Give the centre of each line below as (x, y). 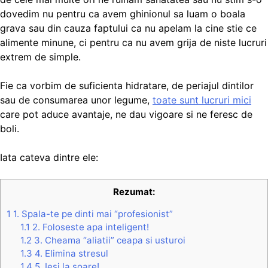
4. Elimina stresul (70, 253)
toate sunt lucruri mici (202, 100)
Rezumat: (134, 191)
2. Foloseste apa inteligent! (89, 227)
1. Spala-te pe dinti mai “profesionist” (92, 214)
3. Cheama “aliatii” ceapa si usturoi (108, 240)
